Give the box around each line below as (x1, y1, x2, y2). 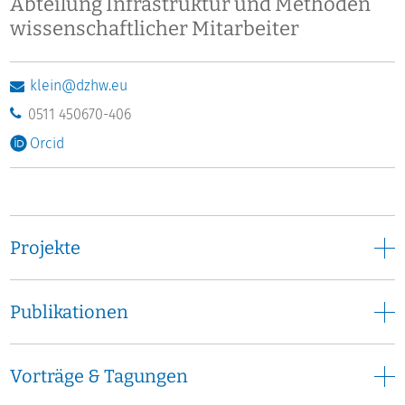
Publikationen (10, 301, 129, 324)
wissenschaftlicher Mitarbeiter (10, 15, 300, 41)
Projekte (10, 237, 81, 259)
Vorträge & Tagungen (10, 365, 189, 388)
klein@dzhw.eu (30, 77, 128, 95)
